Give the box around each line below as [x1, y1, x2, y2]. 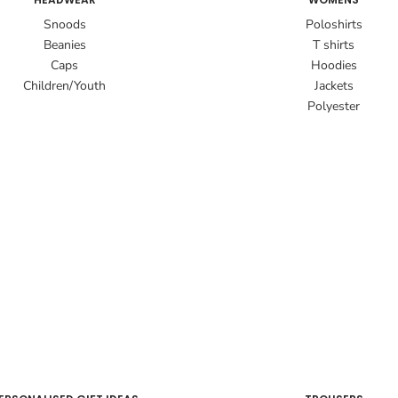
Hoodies [310, 57, 357, 75]
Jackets [314, 77, 354, 95]
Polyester [307, 98, 360, 115]
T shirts [313, 36, 354, 54]
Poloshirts [305, 16, 362, 34]
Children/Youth [23, 77, 106, 95]
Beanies [43, 36, 86, 54]
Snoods [43, 16, 86, 34]
